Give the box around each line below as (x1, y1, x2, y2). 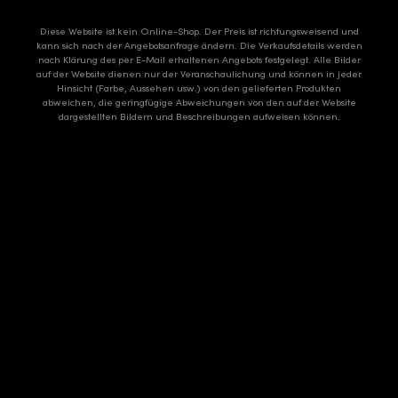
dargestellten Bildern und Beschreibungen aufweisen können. (58, 111, 340, 123)
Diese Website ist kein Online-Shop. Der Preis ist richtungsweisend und (39, 26, 359, 37)
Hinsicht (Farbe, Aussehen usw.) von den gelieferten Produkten (57, 83, 341, 94)
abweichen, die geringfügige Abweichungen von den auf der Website (42, 97, 356, 108)
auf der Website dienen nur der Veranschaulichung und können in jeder (36, 68, 362, 80)
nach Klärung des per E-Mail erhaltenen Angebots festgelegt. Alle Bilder (37, 54, 361, 66)
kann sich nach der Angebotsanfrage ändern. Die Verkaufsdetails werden (36, 40, 362, 52)
